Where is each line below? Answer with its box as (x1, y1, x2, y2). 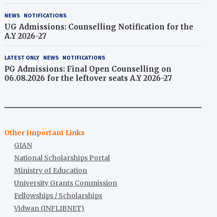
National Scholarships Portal (14, 154, 110, 162)
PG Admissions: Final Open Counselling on (4, 64, 172, 74)
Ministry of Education (14, 166, 88, 175)
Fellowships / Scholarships (14, 191, 103, 200)
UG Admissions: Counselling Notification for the (4, 22, 194, 31)
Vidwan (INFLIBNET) (14, 204, 85, 213)
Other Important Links (4, 128, 85, 137)
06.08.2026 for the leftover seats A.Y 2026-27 (4, 74, 173, 83)
